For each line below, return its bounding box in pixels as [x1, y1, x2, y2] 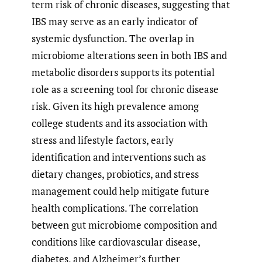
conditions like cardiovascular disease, [32, 235, 200, 249]
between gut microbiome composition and [32, 218, 217, 232]
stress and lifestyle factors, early [32, 133, 174, 147]
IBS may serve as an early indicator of [32, 14, 198, 28]
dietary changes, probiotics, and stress [32, 167, 199, 181]
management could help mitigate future [32, 184, 209, 198]
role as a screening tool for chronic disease [32, 82, 219, 96]
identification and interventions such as [32, 150, 206, 164]
